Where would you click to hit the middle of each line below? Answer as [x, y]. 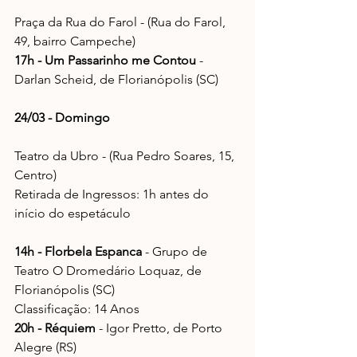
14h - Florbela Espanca [78, 251]
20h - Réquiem [55, 328]
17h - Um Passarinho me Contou [105, 60]
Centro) [35, 175]
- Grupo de [176, 251]
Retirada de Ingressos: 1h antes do [113, 194]
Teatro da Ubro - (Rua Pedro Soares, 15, [126, 156]
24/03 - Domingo [62, 118]
